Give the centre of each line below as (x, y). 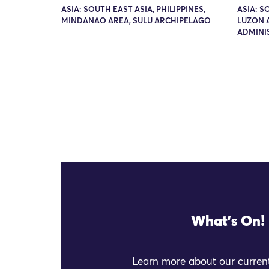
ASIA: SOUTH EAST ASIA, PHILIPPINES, (133, 10)
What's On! (228, 221)
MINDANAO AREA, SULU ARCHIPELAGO (136, 21)
